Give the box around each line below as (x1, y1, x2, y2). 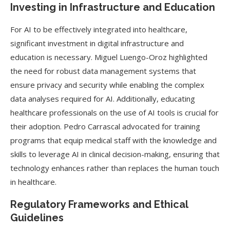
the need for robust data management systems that (10, 66, 196, 76)
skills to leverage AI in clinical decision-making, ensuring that (10, 149, 220, 159)
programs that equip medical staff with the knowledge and (10, 135, 217, 145)
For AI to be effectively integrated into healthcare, (10, 24, 187, 34)
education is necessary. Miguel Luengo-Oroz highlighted (10, 52, 207, 62)
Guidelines (10, 212, 64, 224)
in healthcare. (10, 177, 56, 187)
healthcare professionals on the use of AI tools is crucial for (10, 107, 219, 118)
